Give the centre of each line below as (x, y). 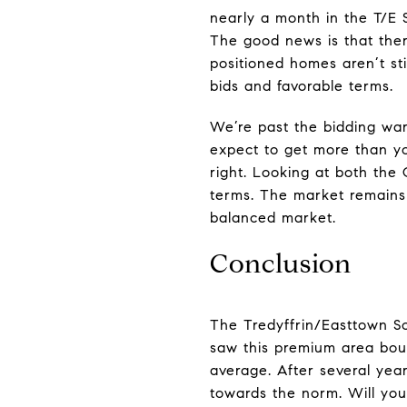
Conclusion (281, 263)
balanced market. (273, 218)
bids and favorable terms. (302, 86)
